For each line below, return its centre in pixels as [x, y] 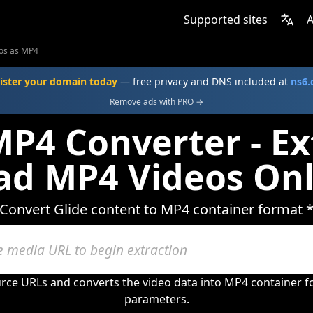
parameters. [156, 299]
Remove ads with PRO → [156, 102]
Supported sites [226, 20]
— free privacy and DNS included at [204, 81]
